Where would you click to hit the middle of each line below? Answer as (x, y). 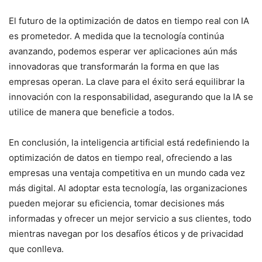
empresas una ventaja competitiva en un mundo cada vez (127, 173)
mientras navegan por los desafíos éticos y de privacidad (126, 234)
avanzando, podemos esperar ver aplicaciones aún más (123, 51)
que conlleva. (36, 249)
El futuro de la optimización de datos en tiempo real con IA (129, 21)
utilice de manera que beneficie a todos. (92, 112)
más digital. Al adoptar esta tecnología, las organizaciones (128, 188)
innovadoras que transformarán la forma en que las (114, 66)
